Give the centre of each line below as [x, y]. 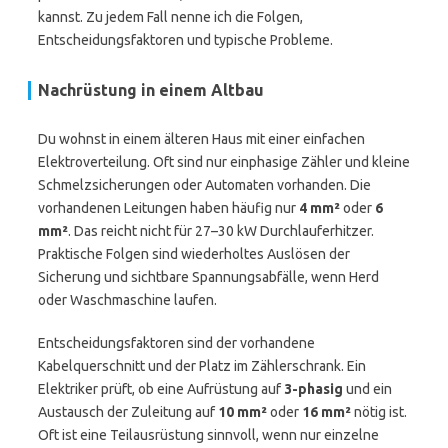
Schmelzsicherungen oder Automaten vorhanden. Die [204, 185]
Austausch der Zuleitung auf [128, 412]
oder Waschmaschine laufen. [127, 300]
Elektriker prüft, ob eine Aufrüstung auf [161, 389]
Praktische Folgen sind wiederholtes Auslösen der [194, 254]
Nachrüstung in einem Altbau [151, 90]
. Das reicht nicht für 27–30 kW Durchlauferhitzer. [221, 231]
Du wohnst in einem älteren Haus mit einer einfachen [201, 139]
